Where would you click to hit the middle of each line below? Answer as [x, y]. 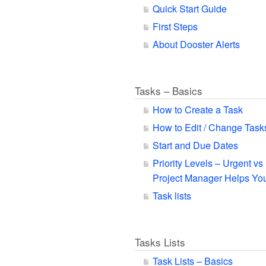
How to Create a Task [198, 110]
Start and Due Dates [195, 145]
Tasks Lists [160, 242]
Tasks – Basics [169, 91]
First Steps [175, 26]
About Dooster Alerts [196, 44]
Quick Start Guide [190, 9]
